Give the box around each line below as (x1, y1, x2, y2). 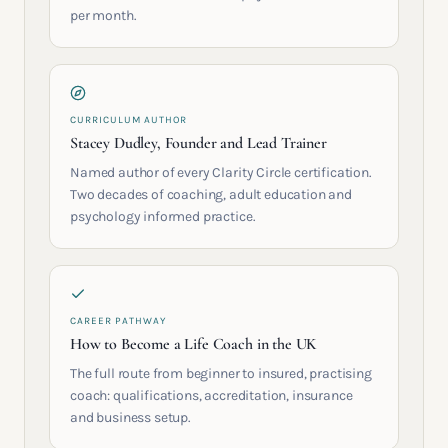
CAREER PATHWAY (70, 315, 166, 327)
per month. (70, 7, 137, 24)
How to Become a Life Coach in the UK (70, 334, 317, 354)
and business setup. (70, 409, 191, 426)
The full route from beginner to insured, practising (70, 365, 372, 382)
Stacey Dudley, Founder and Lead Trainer (70, 133, 327, 153)
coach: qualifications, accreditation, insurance (70, 387, 353, 404)
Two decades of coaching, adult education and (70, 186, 352, 203)
